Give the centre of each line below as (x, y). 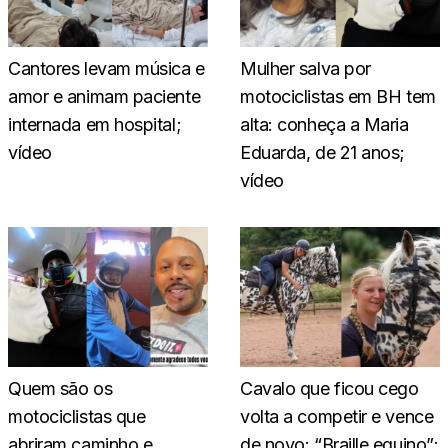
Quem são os (60, 388)
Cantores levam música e (106, 68)
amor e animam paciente (104, 96)
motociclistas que (77, 416)
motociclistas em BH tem (338, 96)
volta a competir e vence (337, 416)
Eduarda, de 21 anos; (323, 152)
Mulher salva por (305, 68)
